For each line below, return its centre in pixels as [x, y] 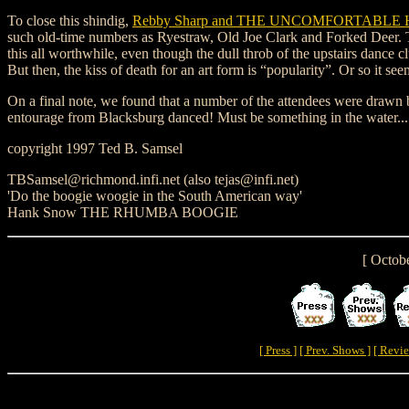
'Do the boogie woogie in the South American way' [155, 196]
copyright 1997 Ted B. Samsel [95, 148]
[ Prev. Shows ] [335, 350]
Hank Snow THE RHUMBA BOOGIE [123, 212]
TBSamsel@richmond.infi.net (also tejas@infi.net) [153, 179]
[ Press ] [278, 350]
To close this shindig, [70, 21]
